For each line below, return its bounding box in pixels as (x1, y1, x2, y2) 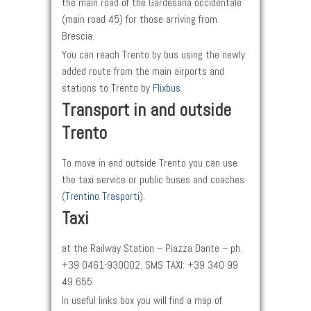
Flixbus (153, 81, 180, 96)
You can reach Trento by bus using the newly (62, 48, 245, 62)
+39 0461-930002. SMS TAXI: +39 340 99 (62, 258, 238, 273)
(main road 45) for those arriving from (62, 12, 217, 27)
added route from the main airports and (62, 65, 224, 79)
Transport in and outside (62, 99, 231, 122)
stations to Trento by (62, 81, 153, 96)
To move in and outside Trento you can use (62, 156, 237, 171)
